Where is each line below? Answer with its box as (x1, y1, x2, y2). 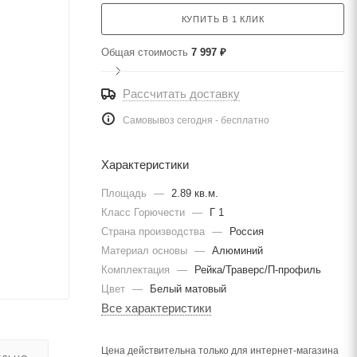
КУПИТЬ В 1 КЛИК (181, 14, 265, 24)
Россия (229, 226, 264, 237)
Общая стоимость (101, 46, 191, 58)
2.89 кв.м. (171, 187, 218, 199)
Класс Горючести (101, 206, 188, 218)
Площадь (101, 187, 150, 199)
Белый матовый (150, 283, 226, 295)
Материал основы (101, 245, 190, 257)
